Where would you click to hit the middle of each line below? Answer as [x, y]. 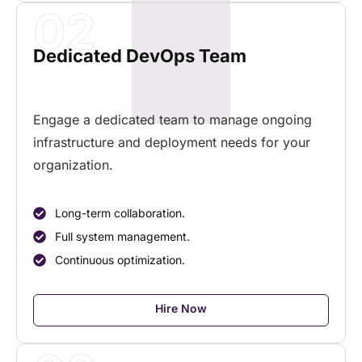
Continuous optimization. [120, 260]
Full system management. [122, 237]
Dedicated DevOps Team [140, 55]
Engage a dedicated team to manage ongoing [173, 119]
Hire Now [181, 309]
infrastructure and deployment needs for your [172, 142]
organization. [73, 164]
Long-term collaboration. [120, 213]
